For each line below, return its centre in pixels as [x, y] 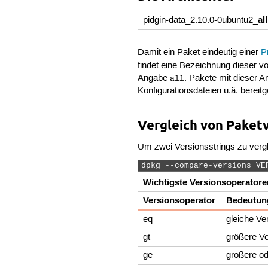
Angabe [154, 78]
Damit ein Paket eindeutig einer [200, 52]
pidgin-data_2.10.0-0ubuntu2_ [201, 20]
